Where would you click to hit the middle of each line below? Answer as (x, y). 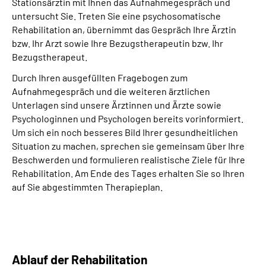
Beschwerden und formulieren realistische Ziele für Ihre (129, 159)
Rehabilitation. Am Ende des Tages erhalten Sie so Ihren (128, 173)
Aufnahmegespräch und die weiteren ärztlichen (111, 91)
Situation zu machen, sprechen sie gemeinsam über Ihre (128, 145)
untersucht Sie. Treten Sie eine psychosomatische (116, 15)
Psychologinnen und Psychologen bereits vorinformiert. (128, 118)
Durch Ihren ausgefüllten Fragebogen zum (100, 77)
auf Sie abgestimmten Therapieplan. (87, 186)
